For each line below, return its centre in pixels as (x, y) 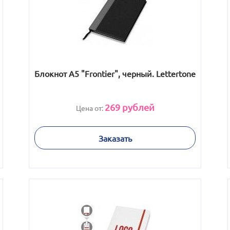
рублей (137, 107)
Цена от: (90, 108)
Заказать (115, 138)
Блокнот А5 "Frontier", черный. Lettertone (115, 73)
